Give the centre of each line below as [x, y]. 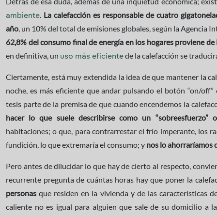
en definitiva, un [33, 55]
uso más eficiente [92, 57]
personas [21, 193]
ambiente [23, 16]
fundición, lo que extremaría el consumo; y [76, 145]
